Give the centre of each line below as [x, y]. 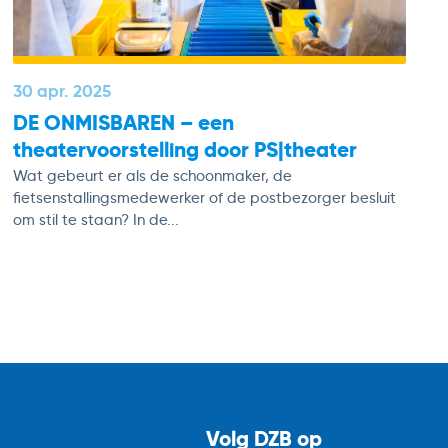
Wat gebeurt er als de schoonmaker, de [152, 176]
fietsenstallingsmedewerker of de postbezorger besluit [204, 198]
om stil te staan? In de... [95, 220]
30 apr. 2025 [61, 91]
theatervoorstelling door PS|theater [184, 149]
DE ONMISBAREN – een [123, 122]
